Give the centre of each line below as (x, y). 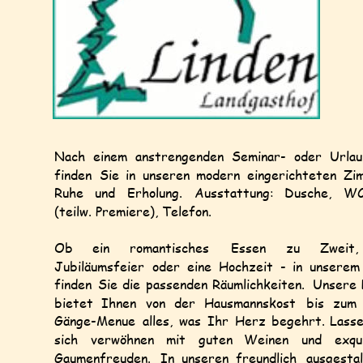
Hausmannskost (250, 302)
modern (218, 174)
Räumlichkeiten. (259, 284)
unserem (334, 266)
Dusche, (308, 193)
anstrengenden (179, 156)
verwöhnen (122, 340)
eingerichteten (292, 174)
